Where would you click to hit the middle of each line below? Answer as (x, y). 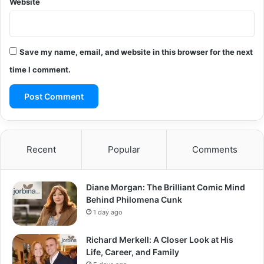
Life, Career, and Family (133, 252)
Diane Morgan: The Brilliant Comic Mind (166, 187)
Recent (41, 149)
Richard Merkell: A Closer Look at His (160, 239)
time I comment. (40, 69)
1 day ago (108, 212)
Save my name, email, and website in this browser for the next (136, 52)
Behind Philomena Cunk (134, 199)
